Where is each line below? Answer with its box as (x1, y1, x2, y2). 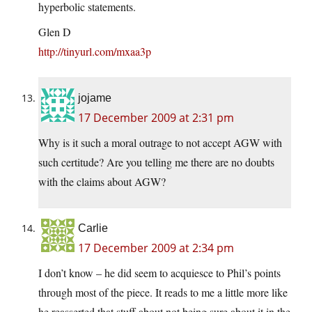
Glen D (38, 24, 71, 40)
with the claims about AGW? (38, 174, 166, 189)
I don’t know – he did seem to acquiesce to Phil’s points (38, 265, 281, 281)
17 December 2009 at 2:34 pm (78, 240, 234, 256)
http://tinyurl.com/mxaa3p (38, 44, 151, 59)
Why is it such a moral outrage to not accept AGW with (38, 135, 282, 150)
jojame (78, 92, 111, 104)
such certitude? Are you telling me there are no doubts (38, 155, 274, 170)
